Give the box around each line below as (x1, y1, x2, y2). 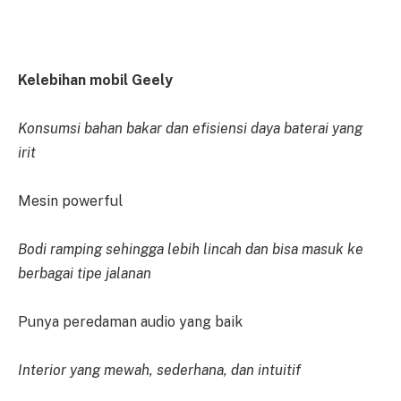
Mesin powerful (18, 192, 123, 210)
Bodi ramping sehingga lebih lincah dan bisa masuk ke (18, 241, 363, 259)
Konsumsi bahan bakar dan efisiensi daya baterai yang (18, 120, 363, 138)
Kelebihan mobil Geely (18, 72, 173, 90)
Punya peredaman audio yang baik (18, 313, 243, 331)
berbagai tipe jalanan (18, 265, 151, 283)
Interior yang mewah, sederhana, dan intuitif (18, 362, 301, 380)
